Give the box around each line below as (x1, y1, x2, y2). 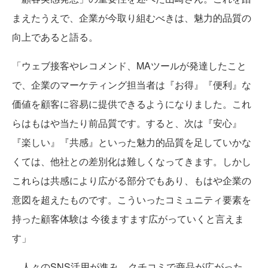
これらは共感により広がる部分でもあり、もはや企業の (12, 173, 251, 188)
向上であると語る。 (12, 30, 98, 44)
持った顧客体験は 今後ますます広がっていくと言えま (12, 212, 244, 226)
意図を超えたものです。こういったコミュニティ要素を (12, 193, 251, 207)
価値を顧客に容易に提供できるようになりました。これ (12, 97, 251, 111)
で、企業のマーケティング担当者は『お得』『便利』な (12, 78, 251, 92)
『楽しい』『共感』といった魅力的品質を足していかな (12, 135, 251, 150)
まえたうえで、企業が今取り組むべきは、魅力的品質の (12, 11, 251, 25)
